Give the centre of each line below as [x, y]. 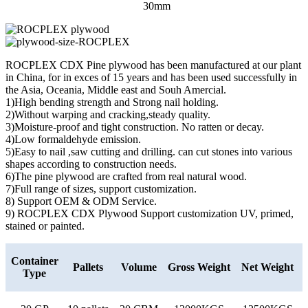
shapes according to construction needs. [91, 164]
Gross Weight [199, 267]
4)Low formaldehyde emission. [73, 139]
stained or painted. [45, 225]
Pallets [88, 267]
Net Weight [267, 267]
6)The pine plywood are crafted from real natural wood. [126, 176]
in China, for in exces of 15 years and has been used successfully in [151, 77]
